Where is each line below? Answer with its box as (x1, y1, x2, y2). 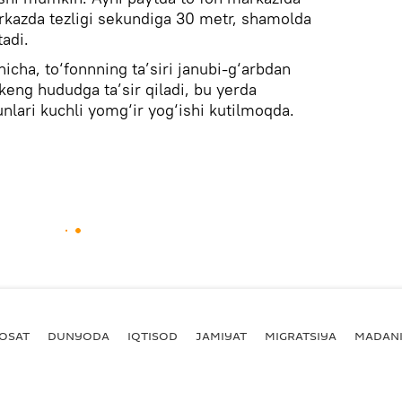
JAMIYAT (196, 327, 247, 344)
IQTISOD (127, 327, 178, 344)
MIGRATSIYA (265, 327, 336, 344)
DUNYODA (48, 327, 109, 344)
